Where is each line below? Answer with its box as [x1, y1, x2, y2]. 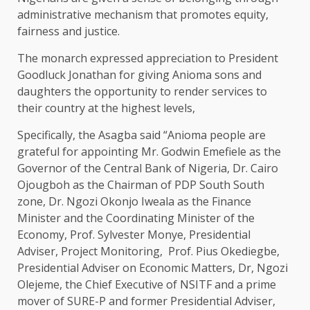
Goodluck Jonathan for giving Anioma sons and [17, 67, 262, 83]
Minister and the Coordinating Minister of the [17, 210, 255, 226]
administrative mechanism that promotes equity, [17, 7, 268, 23]
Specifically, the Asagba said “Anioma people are [17, 127, 266, 143]
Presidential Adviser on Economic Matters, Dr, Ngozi [17, 260, 288, 276]
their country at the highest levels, [17, 100, 195, 116]
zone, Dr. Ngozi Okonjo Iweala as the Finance [17, 194, 251, 210]
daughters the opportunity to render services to [17, 84, 267, 100]
